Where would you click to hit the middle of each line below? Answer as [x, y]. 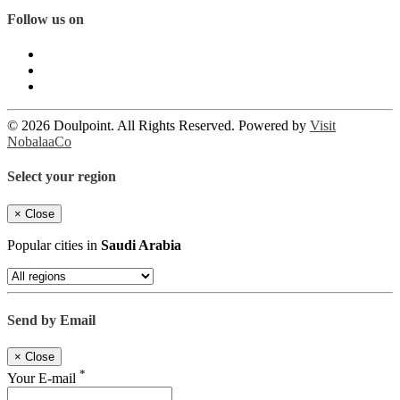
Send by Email [51, 320]
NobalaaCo [39, 142]
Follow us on [46, 19]
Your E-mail [43, 378]
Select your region [62, 177]
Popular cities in [54, 245]
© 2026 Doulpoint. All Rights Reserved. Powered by [158, 126]
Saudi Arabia [141, 245]
